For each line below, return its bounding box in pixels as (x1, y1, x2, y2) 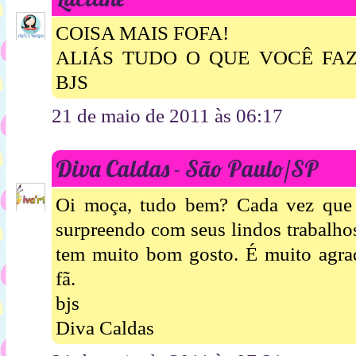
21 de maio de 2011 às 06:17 (52, 105, 283, 127)
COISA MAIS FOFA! (56, 22, 229, 44)
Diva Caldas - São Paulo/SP (56, 154, 319, 184)
